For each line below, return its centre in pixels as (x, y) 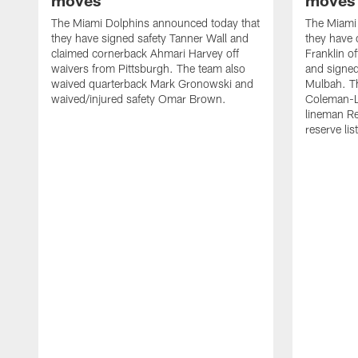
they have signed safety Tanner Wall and (150, 38)
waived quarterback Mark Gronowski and (152, 84)
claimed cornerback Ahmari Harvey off (145, 54)
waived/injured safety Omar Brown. (139, 99)
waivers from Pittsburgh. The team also (148, 69)
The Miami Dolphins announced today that (155, 23)
